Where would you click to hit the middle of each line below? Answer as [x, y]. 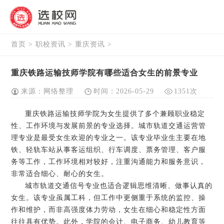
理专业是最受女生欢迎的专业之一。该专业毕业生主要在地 [109, 138]
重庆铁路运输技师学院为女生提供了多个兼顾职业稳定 [115, 114]
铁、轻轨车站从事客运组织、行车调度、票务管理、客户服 [109, 150]
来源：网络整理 [47, 91]
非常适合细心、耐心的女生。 [60, 174]
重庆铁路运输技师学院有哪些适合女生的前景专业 [105, 73]
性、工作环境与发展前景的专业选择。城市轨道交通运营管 [109, 126]
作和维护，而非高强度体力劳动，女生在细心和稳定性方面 [109, 210]
